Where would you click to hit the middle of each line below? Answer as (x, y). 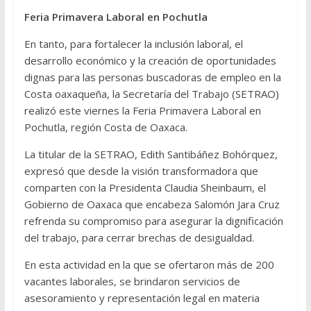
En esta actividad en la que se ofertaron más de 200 (149, 265)
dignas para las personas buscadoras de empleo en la (152, 77)
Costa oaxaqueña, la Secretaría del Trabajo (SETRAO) (151, 94)
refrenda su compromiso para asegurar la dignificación (153, 221)
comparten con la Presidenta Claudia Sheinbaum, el (145, 188)
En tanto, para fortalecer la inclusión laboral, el (133, 44)
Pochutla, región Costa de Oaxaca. (106, 127)
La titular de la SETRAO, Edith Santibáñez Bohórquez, (151, 154)
